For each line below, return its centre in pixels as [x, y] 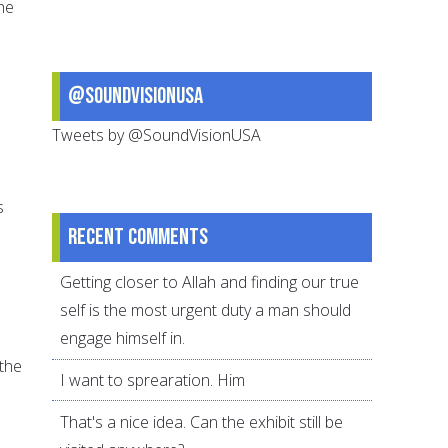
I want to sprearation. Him [153, 380]
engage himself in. [123, 338]
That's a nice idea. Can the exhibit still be [202, 421]
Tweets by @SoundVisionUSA [157, 134]
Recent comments [138, 236]
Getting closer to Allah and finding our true [210, 282]
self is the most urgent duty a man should [206, 310]
